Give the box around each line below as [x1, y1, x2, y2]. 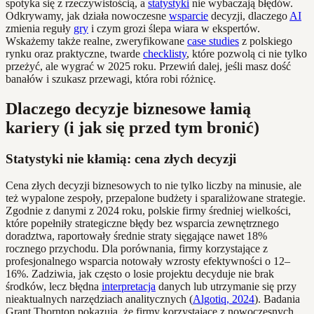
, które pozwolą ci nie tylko [186, 47, 307, 60]
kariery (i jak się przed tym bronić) [6, 118, 259, 137]
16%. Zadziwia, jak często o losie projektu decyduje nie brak [6, 268, 274, 280]
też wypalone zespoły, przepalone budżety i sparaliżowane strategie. [6, 192, 306, 205]
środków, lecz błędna [6, 280, 102, 293]
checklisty [143, 47, 186, 60]
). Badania [254, 293, 300, 306]
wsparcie [169, 9, 208, 22]
